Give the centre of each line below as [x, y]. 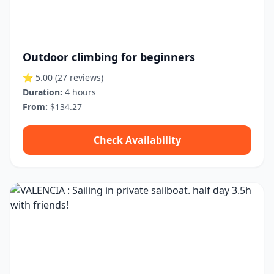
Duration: [43, 92]
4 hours [79, 92]
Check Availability [137, 140]
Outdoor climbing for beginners [109, 57]
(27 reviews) [79, 77]
